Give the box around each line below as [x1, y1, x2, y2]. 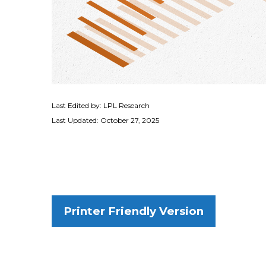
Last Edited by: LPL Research [52, 100, 150, 110]
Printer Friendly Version [64, 204, 204, 218]
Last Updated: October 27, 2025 [52, 115, 159, 125]
